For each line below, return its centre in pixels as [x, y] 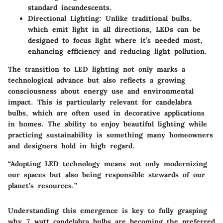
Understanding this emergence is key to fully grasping [108, 211]
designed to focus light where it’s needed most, [115, 41]
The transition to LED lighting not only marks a [97, 69]
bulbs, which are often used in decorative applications [106, 113]
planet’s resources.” [43, 186]
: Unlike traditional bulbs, [146, 19]
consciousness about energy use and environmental [101, 91]
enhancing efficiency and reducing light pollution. [117, 52]
